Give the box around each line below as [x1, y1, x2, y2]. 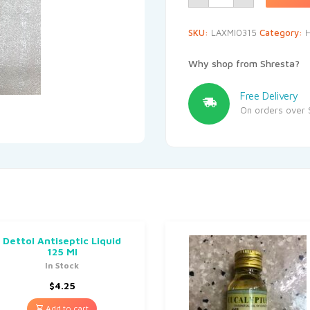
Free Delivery [240, 89, 298, 102]
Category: [259, 26, 305, 38]
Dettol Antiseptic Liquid [3, 234, 122, 246]
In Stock [45, 259, 80, 271]
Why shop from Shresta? [188, 57, 300, 69]
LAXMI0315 [211, 26, 257, 38]
